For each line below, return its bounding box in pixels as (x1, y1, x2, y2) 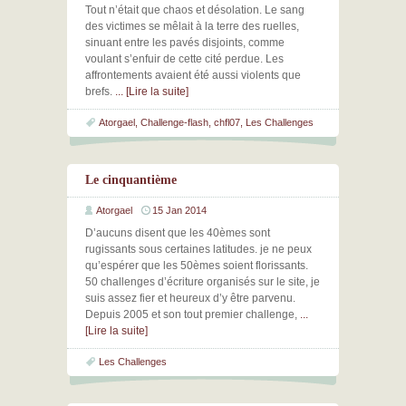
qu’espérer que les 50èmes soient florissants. (85, 259, 308, 272)
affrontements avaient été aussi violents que (85, 69, 301, 82)
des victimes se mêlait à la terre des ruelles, (85, 20, 299, 33)
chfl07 (214, 117, 240, 128)
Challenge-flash (140, 117, 208, 128)
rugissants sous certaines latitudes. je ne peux (85, 243, 312, 256)
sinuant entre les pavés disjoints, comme (85, 36, 285, 49)
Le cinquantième (85, 173, 177, 187)
